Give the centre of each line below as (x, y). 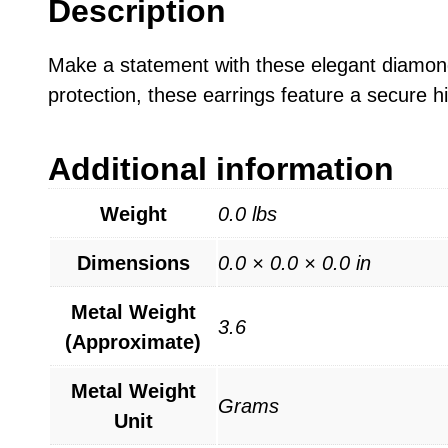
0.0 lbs (247, 213)
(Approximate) (133, 341)
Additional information (221, 168)
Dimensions (133, 262)
